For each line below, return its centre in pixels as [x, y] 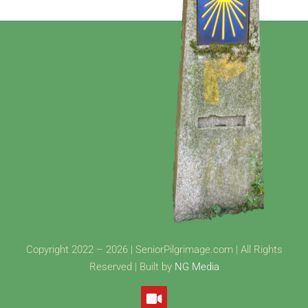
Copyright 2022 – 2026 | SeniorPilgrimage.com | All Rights [154, 250]
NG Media [197, 267]
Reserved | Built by [132, 267]
